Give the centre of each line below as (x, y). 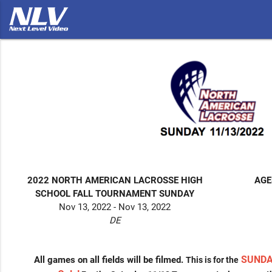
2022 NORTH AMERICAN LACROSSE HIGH (115, 180)
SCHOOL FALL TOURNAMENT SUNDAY (115, 193)
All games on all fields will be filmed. (110, 260)
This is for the (212, 260)
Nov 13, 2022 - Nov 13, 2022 (115, 207)
